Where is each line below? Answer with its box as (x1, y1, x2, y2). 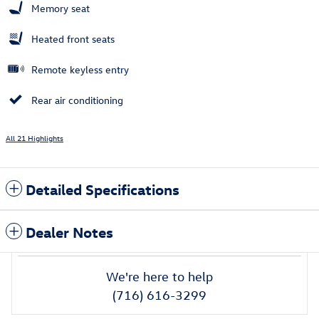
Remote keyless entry (31, 62, 129, 76)
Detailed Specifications (26, 179, 179, 198)
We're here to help (106, 268, 213, 284)
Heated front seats (31, 31, 115, 46)
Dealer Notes (26, 221, 113, 241)
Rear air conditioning (31, 93, 123, 107)
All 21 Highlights (6, 132, 63, 143)
